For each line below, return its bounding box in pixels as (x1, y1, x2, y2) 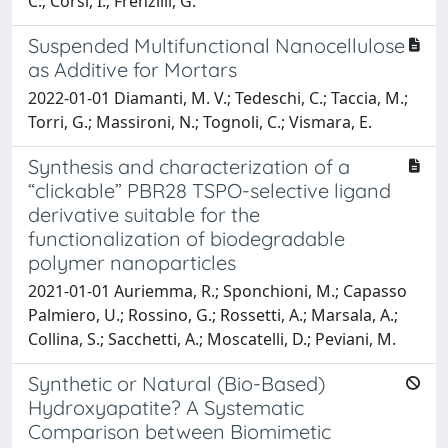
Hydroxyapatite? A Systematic (28, 394, 304, 420)
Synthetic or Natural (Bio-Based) (28, 370, 325, 396)
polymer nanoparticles (28, 249, 236, 275)
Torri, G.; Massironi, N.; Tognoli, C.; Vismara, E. (28, 110, 372, 133)
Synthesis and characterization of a (28, 153, 350, 179)
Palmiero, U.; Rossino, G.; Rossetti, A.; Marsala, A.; (28, 303, 398, 326)
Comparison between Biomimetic (28, 418, 331, 444)
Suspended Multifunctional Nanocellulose (28, 32, 405, 58)
